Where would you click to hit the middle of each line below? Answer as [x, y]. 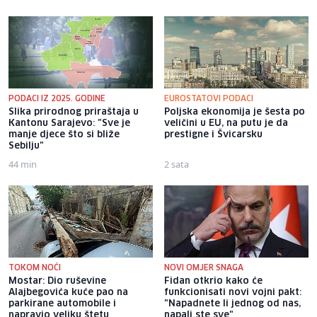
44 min [23, 164]
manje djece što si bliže [64, 134]
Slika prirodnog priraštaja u [74, 112]
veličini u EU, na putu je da [226, 123]
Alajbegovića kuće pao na [68, 292]
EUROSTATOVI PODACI [209, 98]
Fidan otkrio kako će [213, 281]
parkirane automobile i [62, 304]
